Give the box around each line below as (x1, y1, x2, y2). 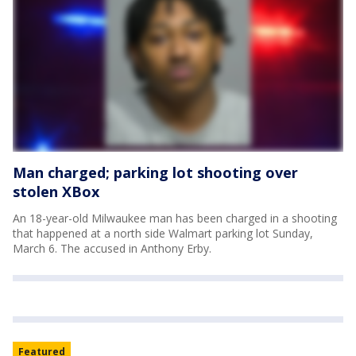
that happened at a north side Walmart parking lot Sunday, (13, 225, 313, 241)
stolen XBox (13, 181, 99, 201)
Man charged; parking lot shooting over (13, 162, 298, 182)
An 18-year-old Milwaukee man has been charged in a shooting (13, 210, 337, 226)
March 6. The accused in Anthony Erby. (13, 240, 211, 256)
